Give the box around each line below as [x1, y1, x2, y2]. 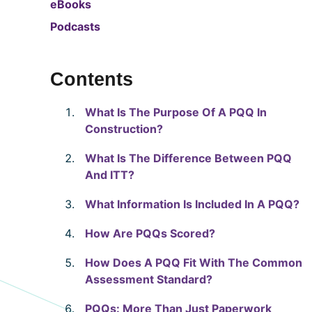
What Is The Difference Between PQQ [85, 151, 292, 166]
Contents [50, 68, 133, 90]
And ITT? [85, 168, 134, 182]
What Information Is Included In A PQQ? [85, 197, 299, 212]
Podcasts [50, 19, 100, 33]
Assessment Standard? [85, 272, 212, 287]
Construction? [85, 122, 163, 136]
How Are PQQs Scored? [85, 226, 215, 241]
